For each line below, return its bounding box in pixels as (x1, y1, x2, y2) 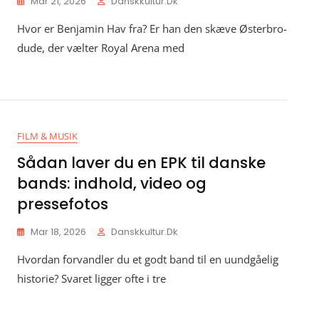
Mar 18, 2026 (31, 225, 86, 239)
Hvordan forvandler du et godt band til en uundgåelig (17, 252, 278, 266)
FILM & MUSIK (17, 130, 78, 142)
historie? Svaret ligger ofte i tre (17, 271, 166, 286)
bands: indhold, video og (17, 173, 206, 194)
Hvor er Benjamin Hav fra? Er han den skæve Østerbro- (17, 21, 287, 36)
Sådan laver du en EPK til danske (17, 152, 266, 173)
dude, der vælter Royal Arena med (17, 41, 184, 55)
